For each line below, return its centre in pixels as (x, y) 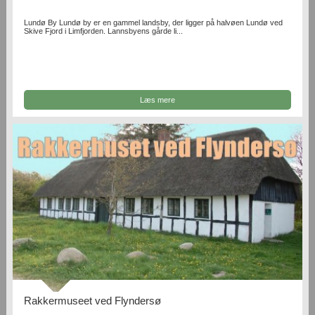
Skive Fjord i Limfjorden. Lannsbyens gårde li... (104, 31)
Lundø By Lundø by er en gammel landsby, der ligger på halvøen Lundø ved (154, 23)
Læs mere (157, 99)
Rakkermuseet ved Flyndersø (93, 301)
